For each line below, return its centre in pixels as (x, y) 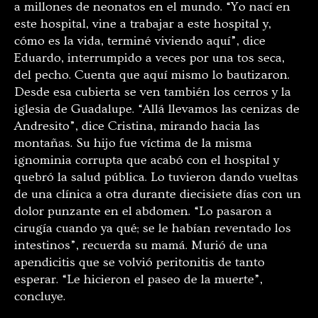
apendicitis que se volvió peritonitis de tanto (139, 262)
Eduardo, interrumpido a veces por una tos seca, (149, 57)
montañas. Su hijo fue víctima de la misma (133, 143)
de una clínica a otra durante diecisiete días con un (158, 194)
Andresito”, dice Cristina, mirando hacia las (137, 126)
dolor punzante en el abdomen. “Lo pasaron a (143, 211)
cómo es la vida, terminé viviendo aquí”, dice (140, 40)
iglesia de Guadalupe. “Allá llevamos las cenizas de (157, 109)
